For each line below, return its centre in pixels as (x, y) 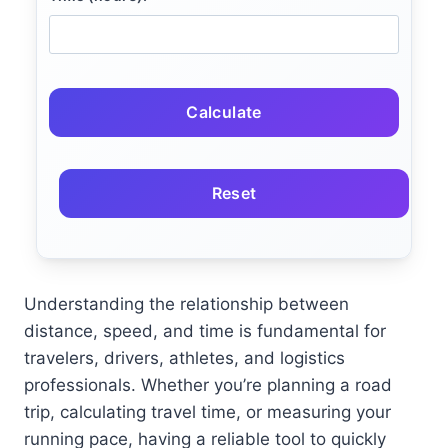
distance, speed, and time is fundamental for (205, 331)
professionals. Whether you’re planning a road (208, 385)
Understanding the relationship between (186, 304)
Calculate (224, 112)
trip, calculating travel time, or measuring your (207, 412)
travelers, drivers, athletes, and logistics (184, 358)
